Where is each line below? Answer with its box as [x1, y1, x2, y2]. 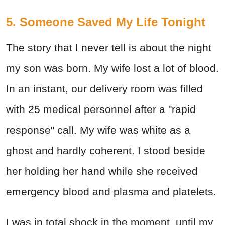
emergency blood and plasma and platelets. [6, 186, 216, 198]
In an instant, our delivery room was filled [6, 83, 203, 95]
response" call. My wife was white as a [6, 124, 190, 136]
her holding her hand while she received [6, 165, 198, 177]
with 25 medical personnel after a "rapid [6, 103, 196, 116]
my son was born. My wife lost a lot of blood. [6, 62, 219, 74]
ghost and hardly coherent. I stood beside [6, 145, 205, 157]
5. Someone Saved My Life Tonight [6, 15, 205, 29]
